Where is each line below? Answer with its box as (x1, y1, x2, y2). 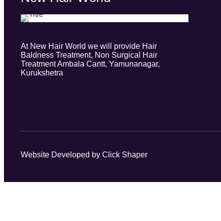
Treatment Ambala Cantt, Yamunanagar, (21, 60, 160, 68)
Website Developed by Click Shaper (21, 150, 147, 159)
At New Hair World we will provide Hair (21, 42, 157, 50)
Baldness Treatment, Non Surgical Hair (21, 51, 157, 59)
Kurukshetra (21, 69, 63, 77)
